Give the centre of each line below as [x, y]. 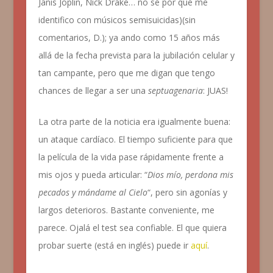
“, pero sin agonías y [187, 193]
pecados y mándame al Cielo [93, 193]
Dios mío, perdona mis [190, 175]
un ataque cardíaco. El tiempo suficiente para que [135, 140]
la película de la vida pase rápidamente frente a [131, 157]
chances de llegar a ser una [93, 90]
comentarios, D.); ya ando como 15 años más [129, 37]
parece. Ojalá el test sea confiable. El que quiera [132, 228]
